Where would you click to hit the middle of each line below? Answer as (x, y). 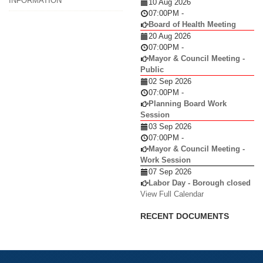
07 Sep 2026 (170, 171)
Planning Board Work (188, 103)
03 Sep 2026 (170, 126)
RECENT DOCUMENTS (185, 216)
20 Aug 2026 (170, 36)
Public (152, 69)
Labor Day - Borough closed (200, 183)
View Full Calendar (172, 194)
